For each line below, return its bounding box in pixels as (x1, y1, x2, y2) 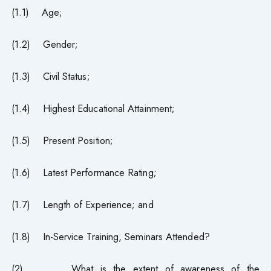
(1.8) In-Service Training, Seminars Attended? (11, 229, 210, 244)
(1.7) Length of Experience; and (11, 197, 154, 212)
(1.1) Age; (11, 4, 62, 19)
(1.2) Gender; (11, 36, 79, 51)
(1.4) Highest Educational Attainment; (11, 100, 175, 116)
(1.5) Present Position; (11, 132, 113, 148)
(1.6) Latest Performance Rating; (11, 165, 157, 180)
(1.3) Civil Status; (11, 68, 90, 83)
